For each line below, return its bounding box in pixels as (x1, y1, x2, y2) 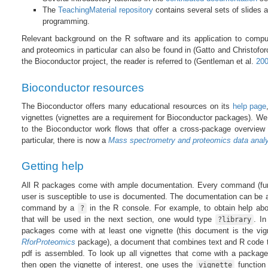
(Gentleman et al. (193, 57, 256, 66)
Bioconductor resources (21, 81, 144, 94)
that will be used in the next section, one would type (21, 214, 216, 224)
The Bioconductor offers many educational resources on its (21, 102, 233, 111)
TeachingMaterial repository (57, 5, 153, 15)
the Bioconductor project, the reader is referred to (21, 57, 194, 66)
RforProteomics (21, 237, 75, 246)
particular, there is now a (21, 136, 108, 145)
